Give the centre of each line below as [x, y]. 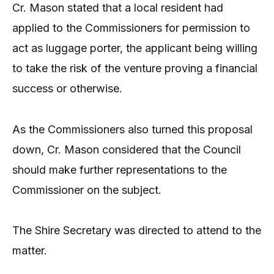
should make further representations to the [120, 169]
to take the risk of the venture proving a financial [135, 68]
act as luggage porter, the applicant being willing [135, 48]
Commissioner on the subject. [87, 190]
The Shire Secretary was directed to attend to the [137, 230]
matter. [30, 250]
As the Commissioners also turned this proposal [132, 129]
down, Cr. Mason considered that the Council [127, 149]
